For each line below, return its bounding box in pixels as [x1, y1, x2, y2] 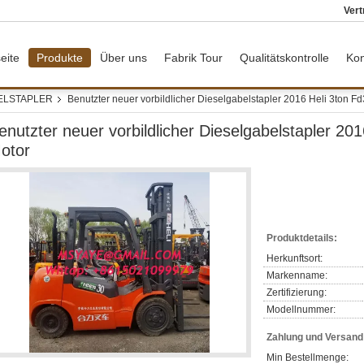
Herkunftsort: [266, 253, 323, 264]
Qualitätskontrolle [240, 51, 329, 64]
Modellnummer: [266, 304, 336, 315]
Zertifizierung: [266, 287, 327, 298]
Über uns [100, 51, 147, 64]
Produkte [37, 51, 83, 64]
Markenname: [266, 270, 327, 281]
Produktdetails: [266, 232, 337, 244]
